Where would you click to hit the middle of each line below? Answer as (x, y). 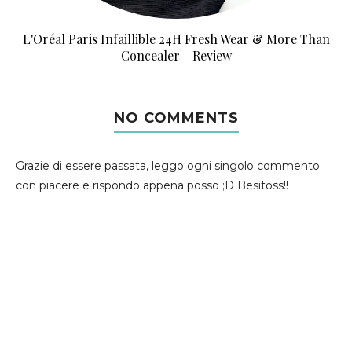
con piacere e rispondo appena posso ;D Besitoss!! (152, 185)
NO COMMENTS (176, 118)
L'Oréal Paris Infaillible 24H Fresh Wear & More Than (176, 39)
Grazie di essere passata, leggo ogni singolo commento (168, 166)
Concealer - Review (176, 55)
